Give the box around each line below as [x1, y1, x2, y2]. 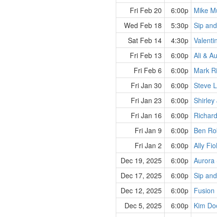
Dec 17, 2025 [121, 170, 162, 180]
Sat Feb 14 [128, 35, 162, 45]
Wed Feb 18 [124, 20, 162, 30]
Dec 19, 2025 [121, 155, 162, 165]
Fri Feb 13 [130, 50, 162, 60]
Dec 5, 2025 [124, 201, 162, 210]
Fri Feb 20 [130, 5, 162, 15]
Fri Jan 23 [131, 95, 162, 105]
